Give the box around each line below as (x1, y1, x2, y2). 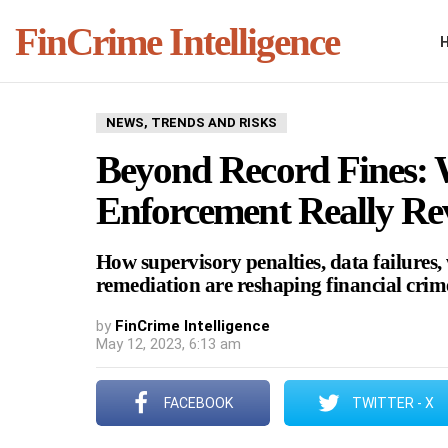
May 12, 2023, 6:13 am (96, 335, 241, 353)
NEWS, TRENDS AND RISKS (106, 115, 277, 130)
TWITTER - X (352, 395, 434, 411)
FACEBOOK (164, 395, 233, 411)
